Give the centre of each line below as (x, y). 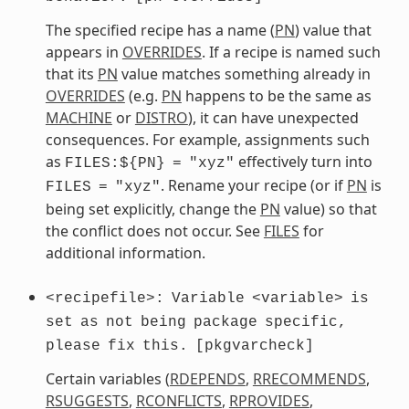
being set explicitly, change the (152, 209)
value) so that (328, 209)
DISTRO (161, 117)
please (73, 346)
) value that (333, 30)
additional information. (125, 252)
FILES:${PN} (115, 163)
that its (71, 73)
